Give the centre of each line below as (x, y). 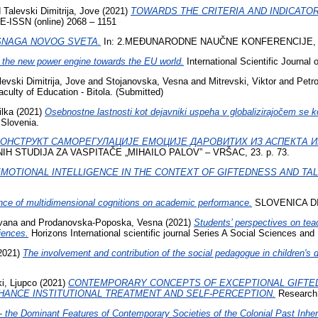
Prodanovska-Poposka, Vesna (100, 222)
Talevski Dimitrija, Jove (51, 11)
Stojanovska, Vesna (147, 81)
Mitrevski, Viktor (242, 81)
